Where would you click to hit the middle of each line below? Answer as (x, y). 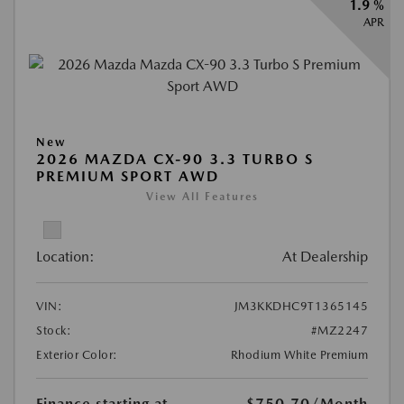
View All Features (202, 196)
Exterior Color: (77, 354)
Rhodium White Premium (299, 354)
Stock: (54, 330)
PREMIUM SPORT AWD (128, 176)
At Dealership (325, 256)
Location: (65, 256)
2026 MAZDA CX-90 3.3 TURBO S (175, 159)
